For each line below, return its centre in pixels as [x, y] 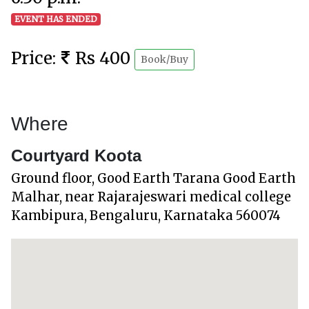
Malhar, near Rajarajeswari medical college [151, 197]
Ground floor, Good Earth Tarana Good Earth [153, 178]
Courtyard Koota [76, 155]
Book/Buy [165, 59]
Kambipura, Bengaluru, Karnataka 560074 [146, 215]
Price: [36, 58]
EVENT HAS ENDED [56, 19]
